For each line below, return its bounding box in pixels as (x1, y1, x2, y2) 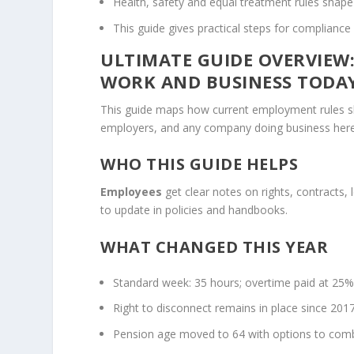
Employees (100, 184, 163, 200)
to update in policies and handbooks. (100, 202, 288, 218)
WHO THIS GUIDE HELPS (100, 153, 299, 175)
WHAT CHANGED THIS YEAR (100, 235, 329, 258)
